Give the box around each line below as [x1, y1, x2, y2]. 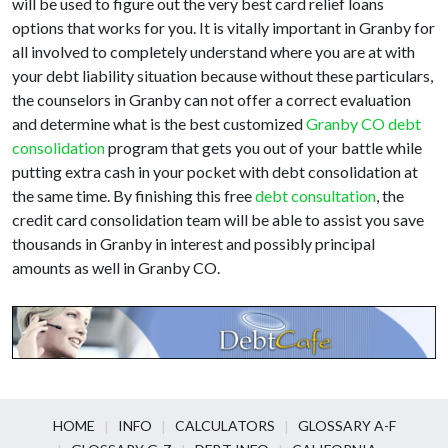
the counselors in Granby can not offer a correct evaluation [12, 90, 411, 110]
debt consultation [255, 186, 376, 206]
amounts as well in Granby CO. [12, 258, 220, 278]
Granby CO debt [306, 114, 421, 134]
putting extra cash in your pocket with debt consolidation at [12, 162, 418, 182]
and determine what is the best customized [12, 114, 306, 134]
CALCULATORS [174, 417, 275, 435]
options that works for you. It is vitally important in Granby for [12, 18, 435, 38]
